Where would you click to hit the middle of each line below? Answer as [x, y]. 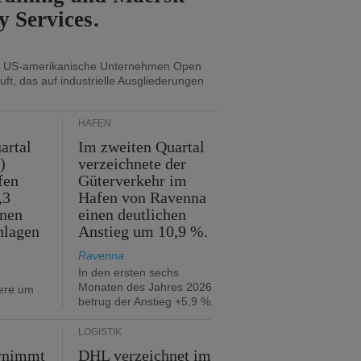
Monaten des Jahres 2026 [145, 287]
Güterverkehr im [133, 180]
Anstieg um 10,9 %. [143, 231]
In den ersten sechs [129, 272]
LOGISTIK [100, 332]
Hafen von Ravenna [143, 197]
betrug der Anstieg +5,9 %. [146, 301]
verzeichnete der [133, 164]
